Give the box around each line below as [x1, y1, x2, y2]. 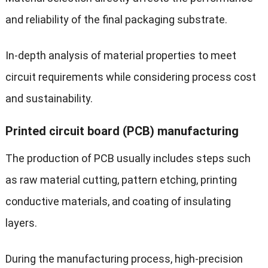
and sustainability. [5, 92, 93, 105]
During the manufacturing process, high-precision [5, 252, 243, 265]
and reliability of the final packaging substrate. [5, 13, 227, 26]
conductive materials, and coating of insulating [5, 194, 231, 208]
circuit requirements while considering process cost [5, 70, 256, 83]
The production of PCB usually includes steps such [5, 151, 251, 165]
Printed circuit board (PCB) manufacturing [5, 123, 239, 138]
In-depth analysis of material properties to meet [5, 48, 236, 62]
